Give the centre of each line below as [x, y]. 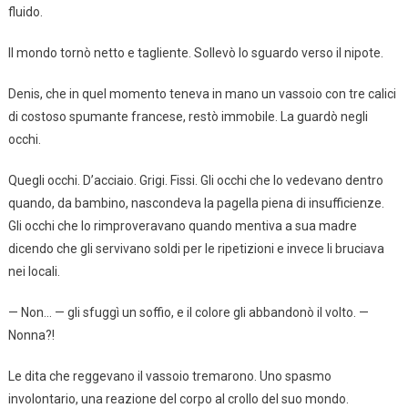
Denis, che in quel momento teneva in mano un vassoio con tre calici [202, 93]
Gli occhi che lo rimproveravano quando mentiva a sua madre [182, 225]
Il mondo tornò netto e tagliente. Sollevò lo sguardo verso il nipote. [195, 52]
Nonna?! [31, 335]
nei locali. [34, 271]
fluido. [25, 11]
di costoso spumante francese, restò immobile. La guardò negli [188, 116]
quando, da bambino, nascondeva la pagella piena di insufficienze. [196, 203]
